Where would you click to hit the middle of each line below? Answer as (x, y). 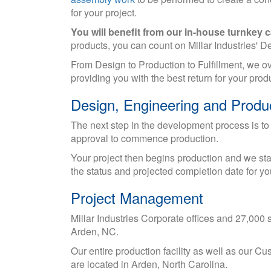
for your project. (104, 12)
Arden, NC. (95, 231)
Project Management (137, 198)
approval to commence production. (145, 138)
